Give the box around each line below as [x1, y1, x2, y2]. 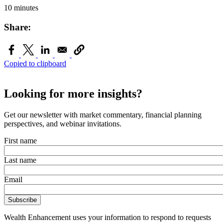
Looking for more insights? [4, 87, 142, 100]
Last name [4, 155, 36, 164]
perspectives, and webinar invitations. [4, 119, 121, 128]
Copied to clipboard [4, 59, 66, 68]
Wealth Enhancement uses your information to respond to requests [4, 213, 211, 222]
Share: [4, 22, 31, 33]
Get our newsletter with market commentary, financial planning [4, 110, 202, 119]
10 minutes [4, 3, 38, 12]
